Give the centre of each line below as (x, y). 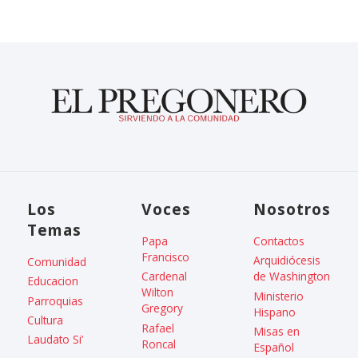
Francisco (165, 257)
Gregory (162, 308)
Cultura (46, 320)
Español (273, 348)
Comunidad (57, 262)
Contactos (278, 241)
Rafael (157, 328)
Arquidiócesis (286, 261)
